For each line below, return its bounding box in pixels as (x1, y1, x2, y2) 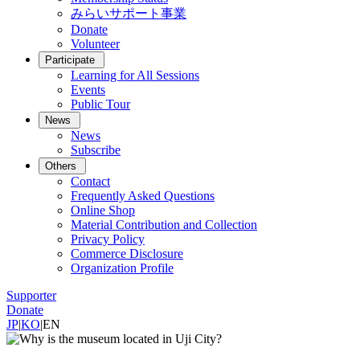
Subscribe (71, 143, 121, 157)
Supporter (6, 288, 56, 302)
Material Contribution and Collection (71, 218, 257, 231)
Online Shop (71, 203, 135, 217)
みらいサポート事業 (71, 6, 186, 20)
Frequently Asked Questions (71, 189, 215, 202)
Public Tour (71, 97, 130, 111)
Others (45, 160, 76, 172)
